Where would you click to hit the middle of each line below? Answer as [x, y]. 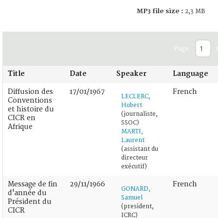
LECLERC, [136, 96]
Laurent [133, 140]
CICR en [22, 118]
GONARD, [136, 189]
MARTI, [132, 131]
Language [191, 73]
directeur [135, 158]
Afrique [20, 127]
